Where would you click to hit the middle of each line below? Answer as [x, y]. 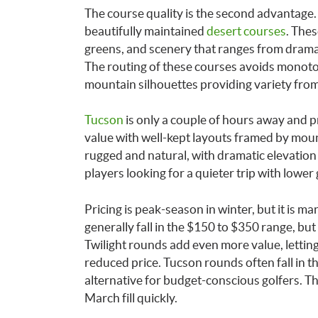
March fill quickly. [131, 297]
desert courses [246, 31]
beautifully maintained [145, 31]
